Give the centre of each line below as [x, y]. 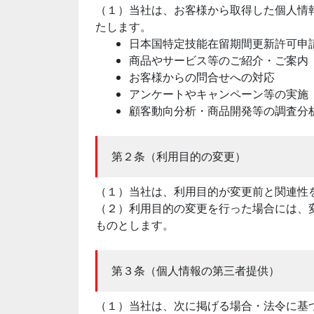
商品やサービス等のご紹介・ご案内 [219, 60]
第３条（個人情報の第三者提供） [196, 271]
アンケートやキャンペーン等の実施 [219, 94]
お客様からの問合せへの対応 [202, 77]
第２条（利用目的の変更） [179, 156]
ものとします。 [135, 225]
